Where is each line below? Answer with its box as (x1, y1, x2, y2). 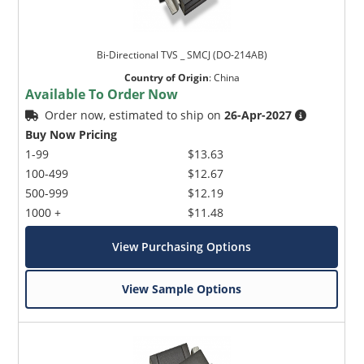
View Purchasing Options (112, 239, 252, 255)
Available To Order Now (25, 85, 179, 104)
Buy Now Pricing (25, 127, 118, 143)
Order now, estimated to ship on (45, 107, 225, 123)
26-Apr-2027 (224, 107, 292, 123)
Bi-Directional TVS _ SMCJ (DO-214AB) (96, 48, 267, 63)
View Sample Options (122, 281, 242, 297)
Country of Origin (123, 71, 209, 85)
